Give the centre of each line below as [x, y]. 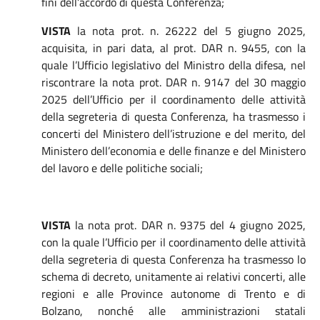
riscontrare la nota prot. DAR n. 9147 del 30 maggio [173, 82]
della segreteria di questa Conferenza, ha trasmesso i [173, 116]
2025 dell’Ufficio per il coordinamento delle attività [173, 99]
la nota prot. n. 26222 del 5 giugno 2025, [192, 31]
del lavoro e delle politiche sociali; [122, 168]
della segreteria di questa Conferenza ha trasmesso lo [173, 259]
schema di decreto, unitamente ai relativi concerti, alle [173, 276]
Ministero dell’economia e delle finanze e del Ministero [173, 151]
